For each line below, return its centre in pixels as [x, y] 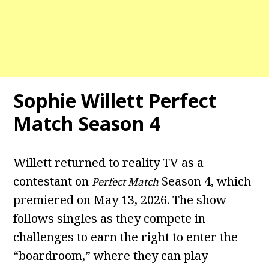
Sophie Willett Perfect [115, 101]
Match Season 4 [87, 124]
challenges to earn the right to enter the [126, 237]
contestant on [53, 181]
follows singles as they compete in [110, 219]
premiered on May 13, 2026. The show [120, 200]
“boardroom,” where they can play [111, 256]
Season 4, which [205, 181]
